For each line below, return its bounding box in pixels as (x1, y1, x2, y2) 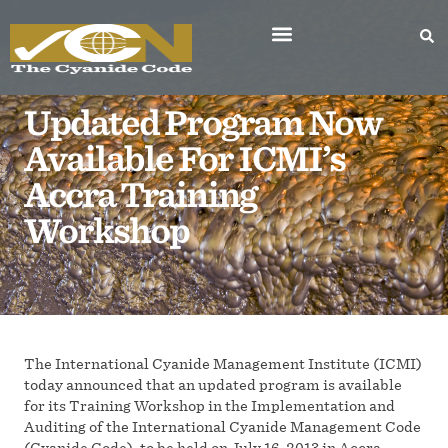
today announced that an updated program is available (24, 375, 402, 394)
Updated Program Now (24, 101, 382, 145)
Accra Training (24, 173, 256, 217)
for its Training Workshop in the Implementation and (24, 396, 395, 415)
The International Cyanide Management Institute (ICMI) (24, 354, 422, 373)
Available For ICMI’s (24, 137, 345, 181)
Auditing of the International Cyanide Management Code (24, 417, 421, 436)
